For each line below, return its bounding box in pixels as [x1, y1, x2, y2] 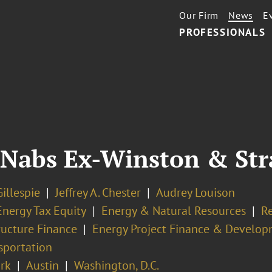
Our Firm [179, 9, 219, 21]
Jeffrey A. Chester [55, 185, 141, 200]
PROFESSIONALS [179, 25, 266, 39]
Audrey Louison [155, 185, 235, 200]
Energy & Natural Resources [101, 203, 246, 219]
